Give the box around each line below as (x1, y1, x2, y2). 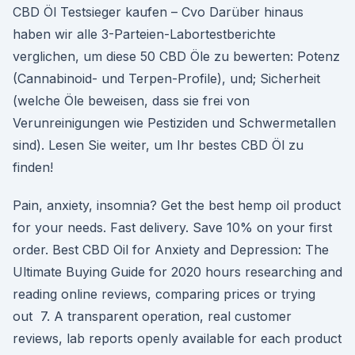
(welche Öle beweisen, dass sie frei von (13, 93, 250, 109)
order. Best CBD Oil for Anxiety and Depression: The (13, 242, 329, 258)
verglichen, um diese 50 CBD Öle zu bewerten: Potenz (13, 48, 340, 64)
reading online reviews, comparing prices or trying (13, 286, 315, 302)
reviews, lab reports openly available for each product (13, 330, 342, 346)
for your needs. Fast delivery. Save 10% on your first (13, 219, 332, 235)
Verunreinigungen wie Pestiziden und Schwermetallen (13, 115, 336, 131)
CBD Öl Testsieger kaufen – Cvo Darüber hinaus (13, 4, 303, 20)
